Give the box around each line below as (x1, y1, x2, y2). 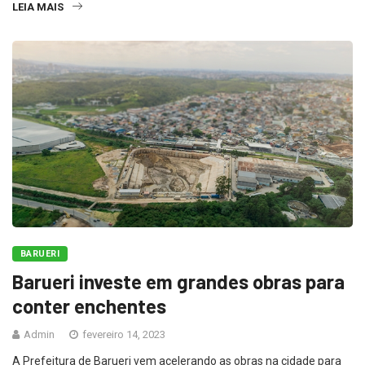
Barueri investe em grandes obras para (12, 270, 345, 294)
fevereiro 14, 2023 (80, 328, 165, 341)
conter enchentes (12, 294, 166, 319)
